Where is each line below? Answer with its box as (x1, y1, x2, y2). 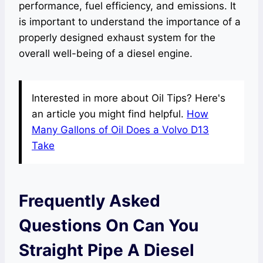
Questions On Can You (19, 215, 198, 236)
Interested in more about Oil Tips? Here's (32, 92, 225, 104)
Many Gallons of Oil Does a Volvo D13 (32, 124, 209, 136)
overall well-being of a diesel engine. (19, 48, 193, 60)
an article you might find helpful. (32, 108, 187, 120)
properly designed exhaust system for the (19, 32, 215, 44)
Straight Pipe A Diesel (19, 240, 194, 261)
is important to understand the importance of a (19, 16, 241, 28)
